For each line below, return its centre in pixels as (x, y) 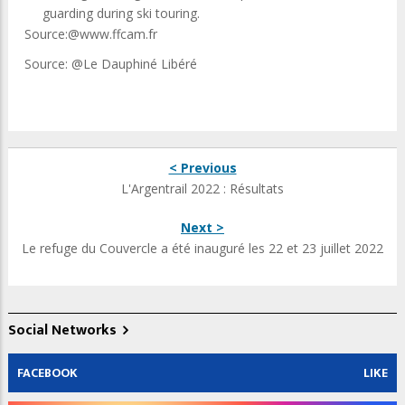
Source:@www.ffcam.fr (91, 34)
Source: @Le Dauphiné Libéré (111, 64)
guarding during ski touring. (121, 13)
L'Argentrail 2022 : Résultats (202, 188)
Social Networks (62, 330)
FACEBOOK (47, 373)
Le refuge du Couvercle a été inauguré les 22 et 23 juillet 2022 (202, 248)
